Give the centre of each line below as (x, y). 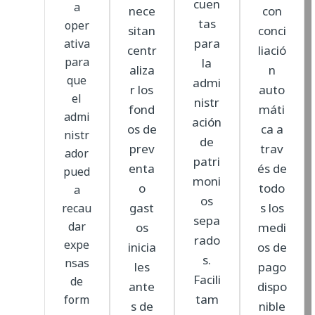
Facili (207, 279)
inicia (142, 247)
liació (272, 50)
